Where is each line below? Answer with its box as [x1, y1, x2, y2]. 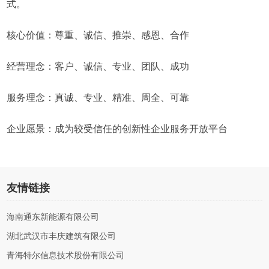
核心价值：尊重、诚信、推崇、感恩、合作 [7, 30, 190, 40]
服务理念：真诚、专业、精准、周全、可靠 [7, 92, 190, 103]
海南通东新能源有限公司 [7, 213, 100, 222]
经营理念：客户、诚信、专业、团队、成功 [7, 61, 190, 71]
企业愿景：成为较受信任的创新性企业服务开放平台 [7, 124, 228, 134]
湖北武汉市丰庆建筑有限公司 [7, 232, 116, 241]
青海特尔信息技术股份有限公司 [7, 251, 125, 260]
